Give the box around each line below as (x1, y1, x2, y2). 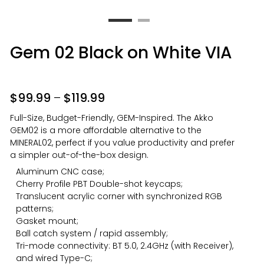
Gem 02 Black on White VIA (10, 41, 233, 64)
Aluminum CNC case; (16, 166, 105, 177)
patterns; (16, 203, 54, 214)
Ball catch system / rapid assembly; (16, 227, 169, 239)
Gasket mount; (16, 215, 79, 227)
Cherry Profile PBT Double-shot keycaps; (16, 178, 183, 190)
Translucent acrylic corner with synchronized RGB (16, 190, 223, 202)
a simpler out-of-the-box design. (10, 149, 149, 161)
